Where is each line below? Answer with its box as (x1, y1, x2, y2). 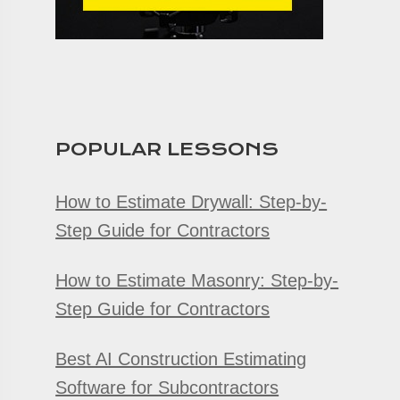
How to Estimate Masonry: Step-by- (55, 271, 339, 290)
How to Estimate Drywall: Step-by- (55, 192, 328, 212)
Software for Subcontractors (55, 378, 279, 397)
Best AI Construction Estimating (55, 349, 307, 369)
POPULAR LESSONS (55, 138, 279, 160)
